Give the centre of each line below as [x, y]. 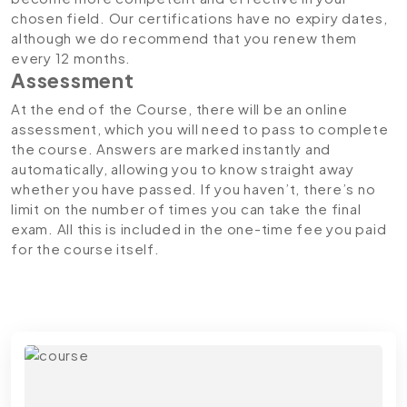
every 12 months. [71, 58]
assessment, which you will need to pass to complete [200, 129]
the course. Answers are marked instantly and [171, 149]
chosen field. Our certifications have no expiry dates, [199, 18]
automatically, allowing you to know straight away [183, 169]
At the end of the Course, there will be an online [179, 109]
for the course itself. [85, 248]
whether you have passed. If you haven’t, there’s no [194, 189]
